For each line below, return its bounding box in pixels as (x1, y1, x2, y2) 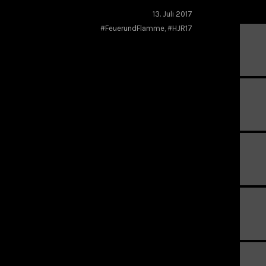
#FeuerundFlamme (100, 24, 164, 33)
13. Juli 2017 (153, 9, 192, 18)
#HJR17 (167, 24, 192, 33)
